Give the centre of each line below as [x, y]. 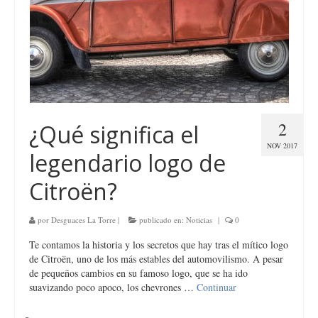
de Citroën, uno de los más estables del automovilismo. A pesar [156, 259]
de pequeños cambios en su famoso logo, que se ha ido [138, 273]
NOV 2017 [282, 146]
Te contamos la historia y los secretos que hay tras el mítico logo [159, 245]
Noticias [199, 220]
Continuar [216, 287]
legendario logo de [127, 163]
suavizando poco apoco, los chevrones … [113, 287]
